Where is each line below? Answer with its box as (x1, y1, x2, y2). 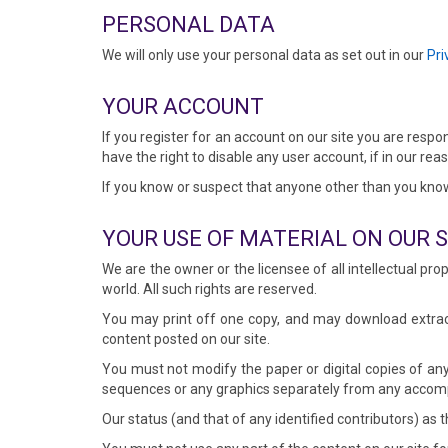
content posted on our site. (102, 331, 270, 347)
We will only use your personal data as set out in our (102, 47, 427, 63)
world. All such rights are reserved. (102, 281, 317, 297)
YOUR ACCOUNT (102, 94, 264, 119)
